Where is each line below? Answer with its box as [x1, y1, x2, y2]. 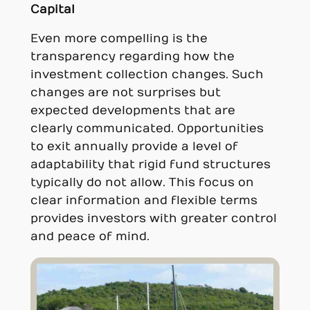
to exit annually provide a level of [30, 140, 238, 154]
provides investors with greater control [30, 212, 277, 226]
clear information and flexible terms [30, 194, 257, 208]
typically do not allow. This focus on [30, 176, 254, 190]
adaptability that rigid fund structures [30, 158, 271, 172]
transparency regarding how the [30, 50, 235, 64]
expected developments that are [30, 104, 235, 118]
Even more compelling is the [30, 32, 208, 46]
